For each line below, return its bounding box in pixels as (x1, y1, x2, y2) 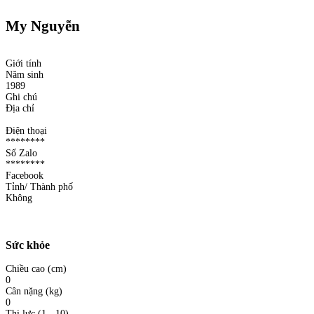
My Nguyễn (6, 17, 80, 34)
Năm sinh (6, 69, 43, 81)
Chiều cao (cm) (6, 263, 67, 274)
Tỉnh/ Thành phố (6, 182, 73, 193)
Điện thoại (6, 125, 47, 137)
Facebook (6, 170, 43, 182)
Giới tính (6, 58, 41, 69)
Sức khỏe (6, 238, 50, 252)
